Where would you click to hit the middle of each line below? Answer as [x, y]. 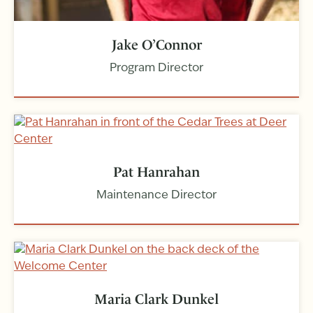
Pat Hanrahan [156, 172]
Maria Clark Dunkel [156, 299]
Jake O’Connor [156, 45]
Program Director [156, 69]
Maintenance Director [156, 196]
